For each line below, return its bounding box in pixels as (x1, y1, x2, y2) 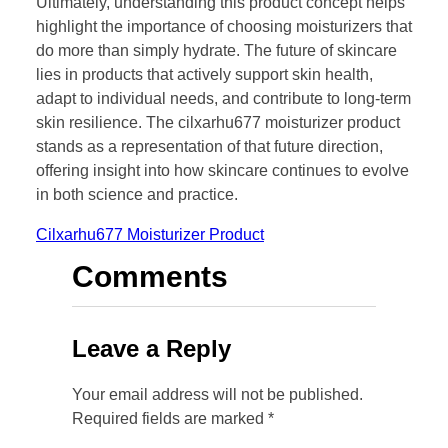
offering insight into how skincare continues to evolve (36, 162, 409, 180)
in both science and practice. (36, 186, 238, 204)
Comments (72, 260, 228, 294)
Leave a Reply (72, 335, 231, 363)
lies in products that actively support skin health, (36, 66, 373, 84)
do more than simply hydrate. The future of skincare (36, 42, 397, 60)
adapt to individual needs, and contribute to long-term (36, 90, 411, 108)
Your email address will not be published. (72, 386, 363, 404)
